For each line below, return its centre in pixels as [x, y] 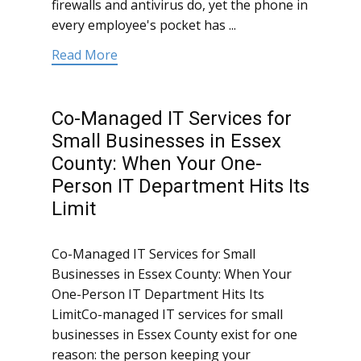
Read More [85, 55]
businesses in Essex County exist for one [174, 335]
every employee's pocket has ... [144, 25]
